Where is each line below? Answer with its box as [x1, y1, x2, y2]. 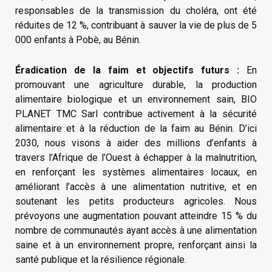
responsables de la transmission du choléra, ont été [15, 5, 257, 17]
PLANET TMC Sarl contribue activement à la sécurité [15, 107, 257, 120]
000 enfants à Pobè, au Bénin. [15, 34, 141, 46]
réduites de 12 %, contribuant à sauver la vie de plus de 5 [15, 19, 257, 32]
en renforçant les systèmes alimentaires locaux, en [15, 166, 257, 178]
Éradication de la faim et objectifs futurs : [15, 64, 246, 76]
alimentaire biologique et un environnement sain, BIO [15, 93, 257, 105]
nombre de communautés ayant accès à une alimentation [15, 224, 257, 236]
